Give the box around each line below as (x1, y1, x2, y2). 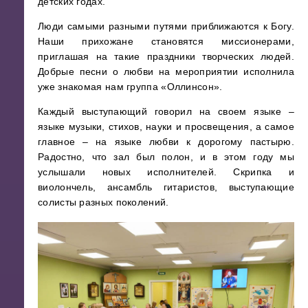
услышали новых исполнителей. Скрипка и (38, 166, 294, 177)
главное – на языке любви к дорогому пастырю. (38, 135, 294, 147)
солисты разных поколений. (38, 196, 172, 208)
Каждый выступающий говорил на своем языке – (38, 105, 294, 117)
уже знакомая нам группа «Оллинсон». (38, 80, 223, 92)
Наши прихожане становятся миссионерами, (38, 35, 294, 47)
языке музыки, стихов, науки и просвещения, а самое (38, 120, 294, 132)
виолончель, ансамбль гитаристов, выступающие (38, 181, 294, 192)
